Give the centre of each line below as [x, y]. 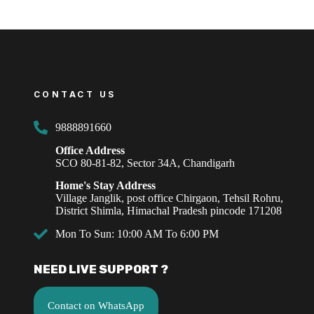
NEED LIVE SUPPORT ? [101, 269]
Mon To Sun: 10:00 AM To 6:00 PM [137, 234]
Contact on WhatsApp [96, 306]
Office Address [90, 151]
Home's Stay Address [105, 186]
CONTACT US [75, 95]
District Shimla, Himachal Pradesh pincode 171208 [168, 211]
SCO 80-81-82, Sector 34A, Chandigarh [145, 163]
